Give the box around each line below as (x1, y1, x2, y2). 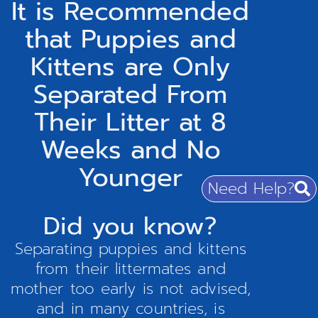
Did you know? (43, 208, 218, 245)
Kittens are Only (31, 48, 231, 87)
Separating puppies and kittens (14, 237, 246, 261)
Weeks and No (40, 131, 221, 170)
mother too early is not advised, (10, 277, 251, 301)
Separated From (33, 75, 228, 114)
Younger (78, 158, 183, 197)
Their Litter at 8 (34, 103, 227, 142)
